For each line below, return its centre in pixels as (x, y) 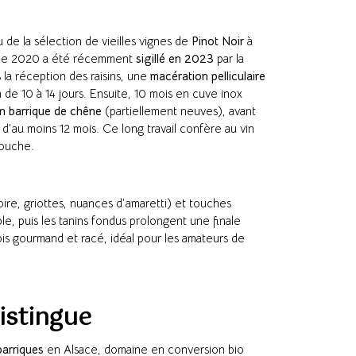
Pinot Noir (218, 41)
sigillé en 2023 (175, 59)
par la (229, 59)
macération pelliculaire (208, 76)
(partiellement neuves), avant (179, 111)
